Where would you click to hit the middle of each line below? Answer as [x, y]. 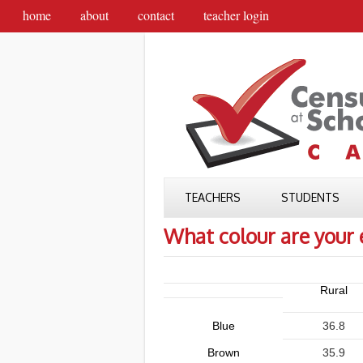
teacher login [236, 15]
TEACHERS [213, 197]
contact [156, 15]
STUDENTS [310, 197]
